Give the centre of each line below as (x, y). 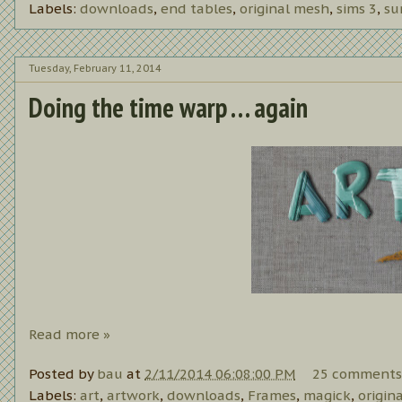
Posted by (63, 374)
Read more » (70, 334)
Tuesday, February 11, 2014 (95, 69)
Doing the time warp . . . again (168, 107)
